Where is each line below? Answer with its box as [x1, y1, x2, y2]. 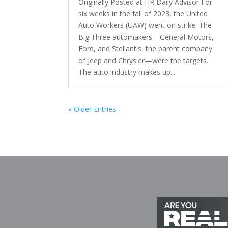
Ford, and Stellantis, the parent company [78, 44, 213, 54]
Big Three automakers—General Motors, [78, 32, 214, 42]
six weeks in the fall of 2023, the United [78, 9, 208, 19]
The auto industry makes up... [78, 67, 176, 77]
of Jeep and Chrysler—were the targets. [78, 55, 209, 66]
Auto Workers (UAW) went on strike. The [78, 20, 212, 31]
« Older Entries [68, 104, 117, 115]
